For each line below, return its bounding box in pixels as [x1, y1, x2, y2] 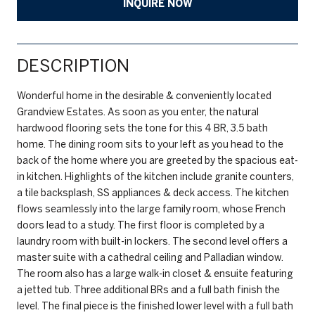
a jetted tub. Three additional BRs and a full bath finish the [17, 283, 280, 295]
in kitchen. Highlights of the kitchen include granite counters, [17, 170, 294, 182]
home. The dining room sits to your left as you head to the [17, 138, 283, 150]
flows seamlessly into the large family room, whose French [17, 202, 285, 214]
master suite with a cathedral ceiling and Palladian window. [17, 251, 283, 263]
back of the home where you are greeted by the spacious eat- [17, 154, 298, 166]
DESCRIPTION [17, 55, 129, 75]
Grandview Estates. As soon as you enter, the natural [17, 105, 259, 117]
